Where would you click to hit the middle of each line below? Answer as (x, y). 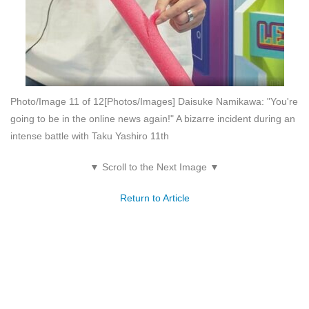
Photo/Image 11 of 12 (57, 101)
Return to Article (154, 198)
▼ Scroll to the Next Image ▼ (154, 167)
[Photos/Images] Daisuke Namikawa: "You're (201, 101)
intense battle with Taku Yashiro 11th (90, 136)
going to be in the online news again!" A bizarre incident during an (153, 118)
